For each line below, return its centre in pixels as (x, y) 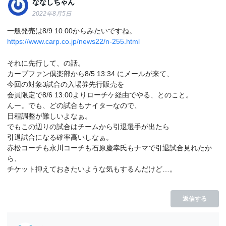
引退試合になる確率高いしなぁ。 (60, 137)
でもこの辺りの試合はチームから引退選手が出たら (89, 126)
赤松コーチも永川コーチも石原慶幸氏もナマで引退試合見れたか (110, 148)
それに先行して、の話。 (46, 63)
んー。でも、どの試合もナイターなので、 (74, 105)
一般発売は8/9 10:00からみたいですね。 (72, 31)
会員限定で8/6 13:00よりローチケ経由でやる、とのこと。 (100, 95)
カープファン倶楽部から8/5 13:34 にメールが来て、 (91, 73)
